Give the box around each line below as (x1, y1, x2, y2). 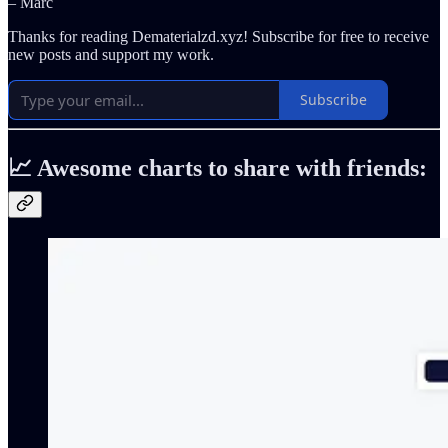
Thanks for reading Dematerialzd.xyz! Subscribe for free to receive (8, 27, 429, 45)
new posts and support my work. (8, 45, 214, 63)
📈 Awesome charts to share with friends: (8, 154, 427, 181)
